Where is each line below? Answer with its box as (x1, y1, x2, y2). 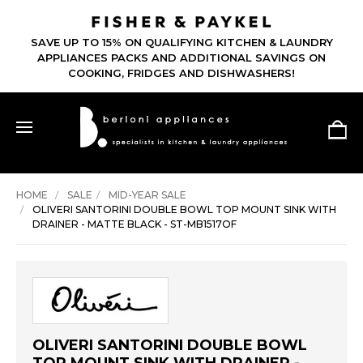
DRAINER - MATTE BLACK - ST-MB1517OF (32, 218, 237, 231)
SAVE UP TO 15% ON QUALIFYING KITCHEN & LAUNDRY (30, 36, 333, 49)
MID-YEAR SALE (108, 189, 186, 202)
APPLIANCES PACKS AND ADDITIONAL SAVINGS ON (37, 51, 326, 65)
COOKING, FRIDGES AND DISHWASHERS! (68, 66, 295, 80)
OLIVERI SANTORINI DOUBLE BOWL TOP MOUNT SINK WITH (32, 203, 336, 216)
